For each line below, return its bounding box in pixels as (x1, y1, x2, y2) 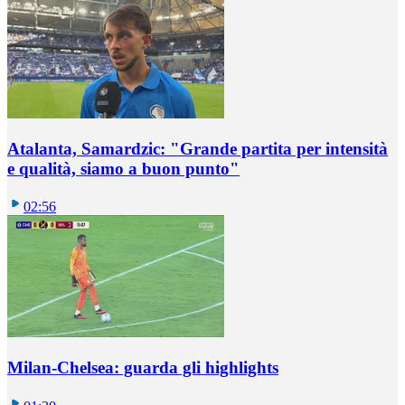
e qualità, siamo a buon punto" (7, 158, 240, 178)
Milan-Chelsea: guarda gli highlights (7, 357, 278, 377)
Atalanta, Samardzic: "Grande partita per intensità (7, 138, 388, 158)
